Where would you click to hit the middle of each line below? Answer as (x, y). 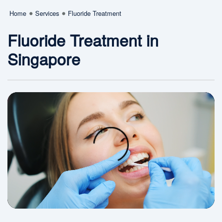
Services (47, 13)
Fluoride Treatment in (83, 40)
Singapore (44, 58)
